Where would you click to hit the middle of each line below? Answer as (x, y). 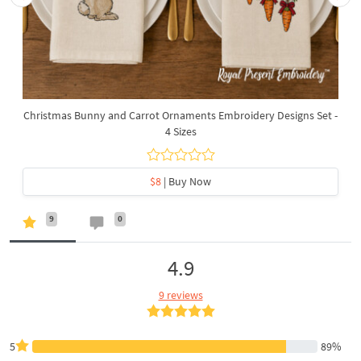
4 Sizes (180, 131)
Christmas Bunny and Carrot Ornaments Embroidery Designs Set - (180, 115)
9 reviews (180, 295)
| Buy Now (186, 181)
